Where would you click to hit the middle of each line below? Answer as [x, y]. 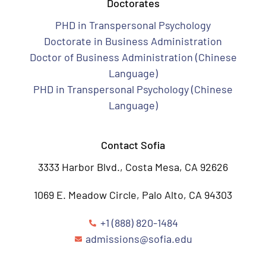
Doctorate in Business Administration [133, 41]
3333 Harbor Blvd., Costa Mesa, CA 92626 [133, 167]
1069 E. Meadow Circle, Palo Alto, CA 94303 [133, 195]
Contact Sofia [133, 145]
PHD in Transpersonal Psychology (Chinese [133, 89]
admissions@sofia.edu [139, 239]
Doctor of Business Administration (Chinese [133, 57]
